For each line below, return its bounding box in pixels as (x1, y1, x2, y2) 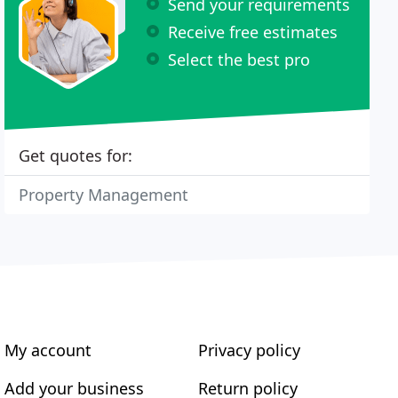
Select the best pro (168, 48, 311, 70)
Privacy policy (197, 339, 300, 361)
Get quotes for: (19, 145, 133, 166)
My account (4, 339, 92, 361)
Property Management (19, 184, 189, 205)
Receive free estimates (168, 20, 338, 43)
